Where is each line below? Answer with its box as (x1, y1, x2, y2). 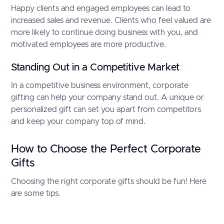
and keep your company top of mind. (11, 117, 146, 125)
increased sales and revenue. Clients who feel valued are (11, 16, 211, 24)
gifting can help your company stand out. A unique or (11, 93, 204, 101)
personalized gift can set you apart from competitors (11, 105, 201, 113)
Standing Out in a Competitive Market (11, 62, 180, 72)
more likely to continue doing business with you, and (11, 28, 198, 36)
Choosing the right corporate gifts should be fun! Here (11, 177, 207, 185)
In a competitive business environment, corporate (11, 81, 189, 89)
